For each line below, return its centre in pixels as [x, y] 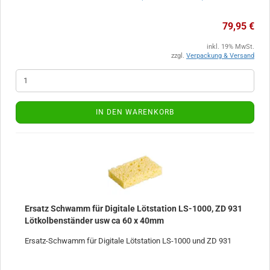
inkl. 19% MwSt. [231, 46]
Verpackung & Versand [220, 55]
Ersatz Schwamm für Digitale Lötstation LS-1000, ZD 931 [133, 208]
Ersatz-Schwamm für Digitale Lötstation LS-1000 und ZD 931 [128, 240]
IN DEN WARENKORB [135, 112]
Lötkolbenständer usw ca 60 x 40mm [94, 220]
